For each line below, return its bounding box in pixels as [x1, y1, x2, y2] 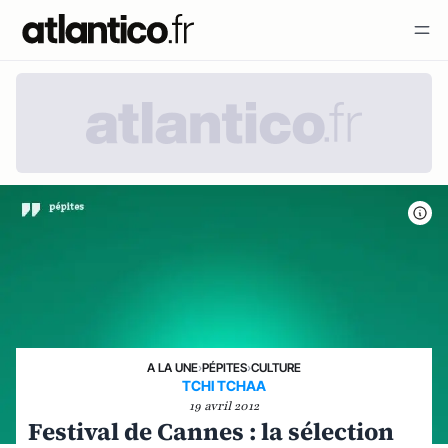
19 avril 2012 [189, 397, 259, 414]
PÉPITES [202, 359, 247, 375]
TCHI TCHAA [182, 376, 266, 394]
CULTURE [251, 359, 301, 375]
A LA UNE [147, 359, 198, 375]
